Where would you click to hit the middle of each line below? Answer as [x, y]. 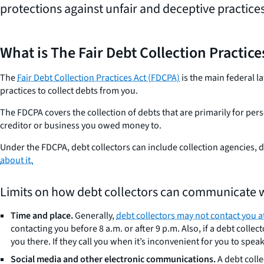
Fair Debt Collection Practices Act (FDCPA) [98, 78]
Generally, [95, 216]
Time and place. [42, 216]
